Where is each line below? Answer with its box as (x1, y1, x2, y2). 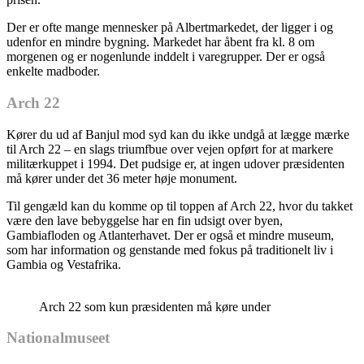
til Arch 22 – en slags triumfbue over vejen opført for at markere (6, 141, 333, 156)
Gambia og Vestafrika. (6, 257, 121, 271)
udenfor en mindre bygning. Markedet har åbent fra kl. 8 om (6, 35, 314, 50)
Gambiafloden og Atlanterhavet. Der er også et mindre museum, (6, 227, 334, 242)
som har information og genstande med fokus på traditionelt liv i (6, 242, 333, 257)
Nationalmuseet (6, 329, 110, 347)
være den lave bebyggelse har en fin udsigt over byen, (6, 213, 283, 227)
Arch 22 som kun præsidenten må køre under (39, 299, 271, 314)
